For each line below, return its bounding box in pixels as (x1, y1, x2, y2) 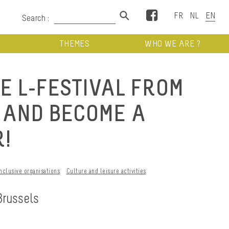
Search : (21, 12, 50, 24)
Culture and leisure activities (66, 167, 146, 175)
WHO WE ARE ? (145, 38, 201, 49)
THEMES (59, 38, 89, 49)
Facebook (157, 8, 190, 19)
